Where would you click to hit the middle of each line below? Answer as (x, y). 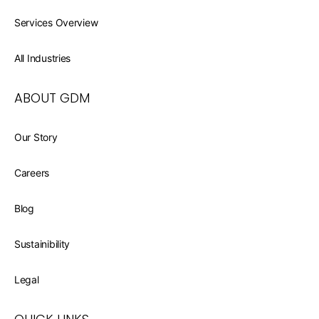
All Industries (43, 58)
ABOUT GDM (52, 98)
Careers (32, 173)
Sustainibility (42, 244)
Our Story (36, 137)
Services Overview (56, 22)
